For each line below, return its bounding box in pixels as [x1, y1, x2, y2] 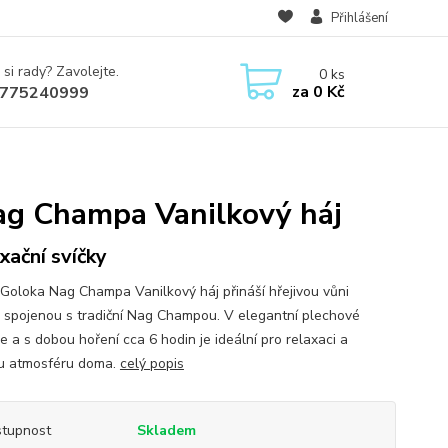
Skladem [136, 421, 196, 440]
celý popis [119, 354, 184, 373]
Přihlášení [330, 9, 388, 27]
